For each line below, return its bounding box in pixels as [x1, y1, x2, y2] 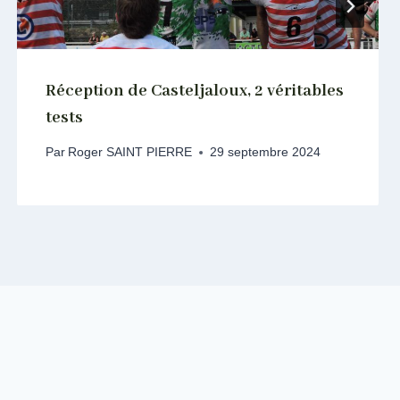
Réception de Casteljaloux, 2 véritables [45, 79, 344, 102]
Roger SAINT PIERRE [67, 146, 192, 160]
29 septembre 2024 [209, 146, 321, 160]
